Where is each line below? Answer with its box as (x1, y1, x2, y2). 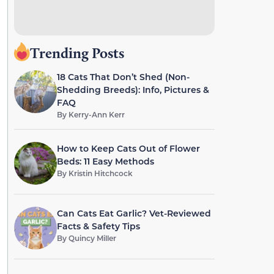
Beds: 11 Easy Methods (56, 155, 154, 167)
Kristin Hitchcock (68, 168, 133, 178)
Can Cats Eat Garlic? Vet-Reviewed (56, 207, 211, 219)
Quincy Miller (68, 233, 116, 243)
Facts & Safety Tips (56, 220, 140, 232)
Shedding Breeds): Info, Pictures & (56, 84, 209, 95)
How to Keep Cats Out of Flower (56, 143, 200, 154)
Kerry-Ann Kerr (68, 109, 125, 119)
